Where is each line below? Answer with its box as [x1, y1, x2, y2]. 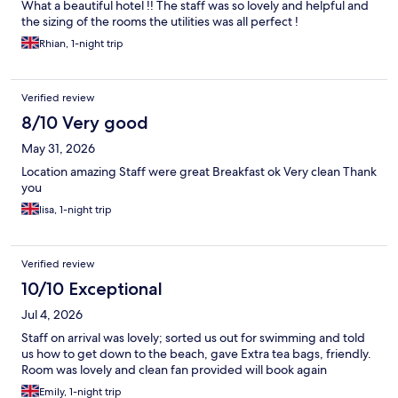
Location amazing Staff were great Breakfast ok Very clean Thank [21, 163, 377, 180]
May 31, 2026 [21, 140, 95, 157]
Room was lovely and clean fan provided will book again [21, 362, 327, 378]
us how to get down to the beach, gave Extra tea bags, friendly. [21, 346, 371, 362]
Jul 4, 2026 [21, 306, 83, 323]
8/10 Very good [21, 112, 148, 134]
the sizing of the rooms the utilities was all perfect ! [21, 13, 298, 30]
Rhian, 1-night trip [39, 36, 123, 52]
